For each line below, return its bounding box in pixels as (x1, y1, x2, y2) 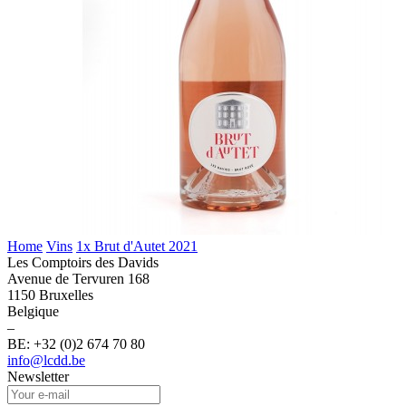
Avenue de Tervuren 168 (7, 270, 150, 286)
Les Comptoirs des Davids (7, 254, 159, 270)
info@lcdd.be (7, 352, 85, 368)
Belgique (7, 303, 59, 319)
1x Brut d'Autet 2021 (76, 237, 198, 254)
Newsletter (7, 368, 69, 384)
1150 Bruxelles (7, 286, 93, 303)
